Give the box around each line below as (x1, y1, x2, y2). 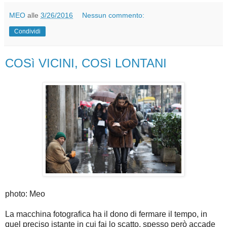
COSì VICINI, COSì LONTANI (5, 56, 167, 70)
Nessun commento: (82, 11, 145, 19)
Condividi (14, 27, 41, 35)
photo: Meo (5, 190, 45, 199)
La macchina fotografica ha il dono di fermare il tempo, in (5, 210, 207, 219)
